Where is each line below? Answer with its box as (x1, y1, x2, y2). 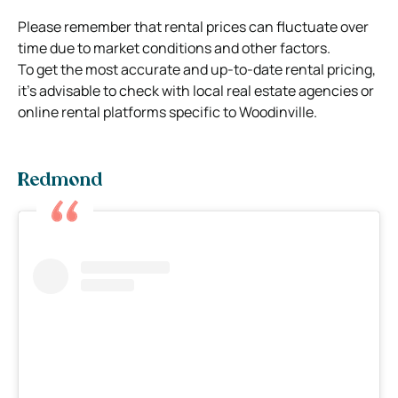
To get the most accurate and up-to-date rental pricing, (18, 60, 376, 80)
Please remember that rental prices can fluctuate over (18, 17, 369, 37)
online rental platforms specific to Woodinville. (18, 102, 317, 123)
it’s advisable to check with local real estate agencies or (18, 81, 374, 101)
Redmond (18, 172, 102, 191)
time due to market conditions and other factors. (18, 38, 330, 59)
